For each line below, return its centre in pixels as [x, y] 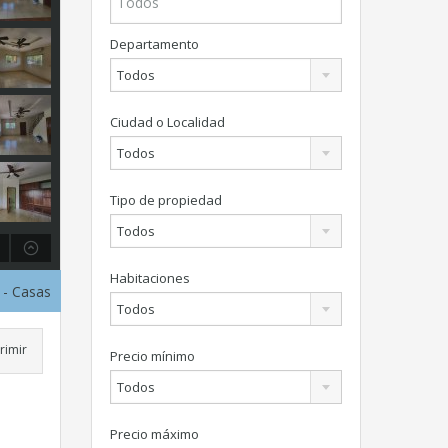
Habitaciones [150, 278]
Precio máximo [154, 434]
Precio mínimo [152, 356]
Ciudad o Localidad [167, 122]
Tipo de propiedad [166, 200]
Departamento [154, 44]
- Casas [27, 291]
